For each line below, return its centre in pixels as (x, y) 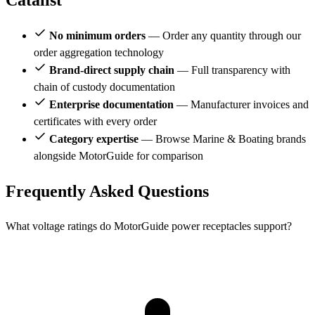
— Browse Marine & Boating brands (222, 139)
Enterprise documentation (111, 105)
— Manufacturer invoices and (241, 105)
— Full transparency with (232, 70)
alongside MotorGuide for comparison (118, 156)
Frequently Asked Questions (107, 192)
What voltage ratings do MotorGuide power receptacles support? (149, 226)
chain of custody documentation (104, 87)
